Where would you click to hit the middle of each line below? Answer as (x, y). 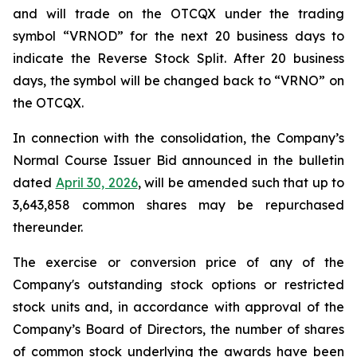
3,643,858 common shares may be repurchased (178, 205)
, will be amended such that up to (241, 182)
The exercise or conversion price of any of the (178, 262)
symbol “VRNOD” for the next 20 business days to (178, 36)
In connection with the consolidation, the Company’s (178, 138)
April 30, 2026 (96, 182)
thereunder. (49, 227)
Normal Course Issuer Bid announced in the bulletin (178, 160)
